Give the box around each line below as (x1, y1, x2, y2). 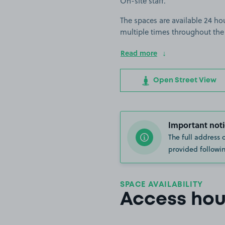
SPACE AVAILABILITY (120, 181, 203, 189)
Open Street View (151, 77, 216, 84)
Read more (121, 48, 157, 58)
